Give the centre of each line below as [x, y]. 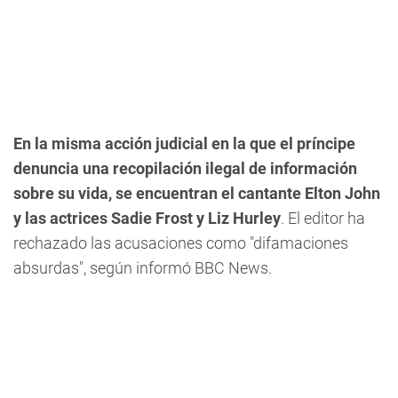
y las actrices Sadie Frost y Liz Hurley [147, 218]
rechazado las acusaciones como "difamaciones [181, 243]
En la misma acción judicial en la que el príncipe [184, 143]
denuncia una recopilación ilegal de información [185, 168]
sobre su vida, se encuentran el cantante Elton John [197, 193]
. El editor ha [323, 218]
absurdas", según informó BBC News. [143, 268]
